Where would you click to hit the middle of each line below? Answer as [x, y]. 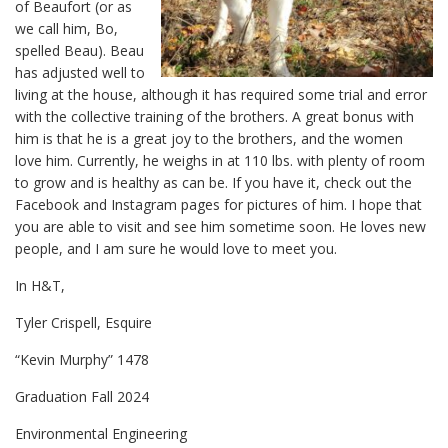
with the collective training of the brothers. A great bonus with [214, 117]
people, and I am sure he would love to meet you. [176, 249]
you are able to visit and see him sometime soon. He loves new [220, 227]
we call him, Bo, [66, 29]
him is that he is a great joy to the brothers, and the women [209, 139]
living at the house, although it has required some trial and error [221, 95]
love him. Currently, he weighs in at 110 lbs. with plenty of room [220, 161]
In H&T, [40, 286]
